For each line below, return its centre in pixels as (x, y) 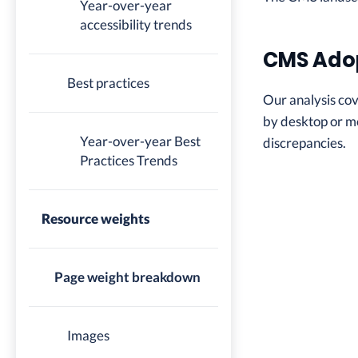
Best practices (108, 83)
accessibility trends (136, 24)
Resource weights (95, 219)
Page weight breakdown (127, 277)
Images (88, 335)
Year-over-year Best (140, 141)
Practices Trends (129, 160)
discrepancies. (304, 143)
